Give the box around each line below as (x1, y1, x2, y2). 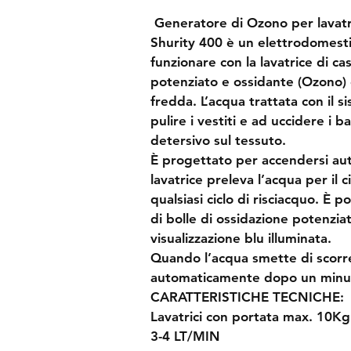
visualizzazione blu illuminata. (150, 230, 331, 246)
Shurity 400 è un (150, 34, 258, 50)
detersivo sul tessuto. (150, 132, 286, 148)
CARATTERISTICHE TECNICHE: (150, 288, 344, 305)
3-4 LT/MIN (150, 327, 220, 344)
